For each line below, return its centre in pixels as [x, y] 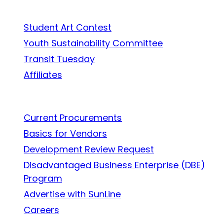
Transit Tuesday [59, 59]
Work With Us [38, 96]
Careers [41, 210]
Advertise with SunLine [72, 194]
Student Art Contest [68, 27]
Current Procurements [73, 117]
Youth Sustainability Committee [93, 43]
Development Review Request [89, 149]
